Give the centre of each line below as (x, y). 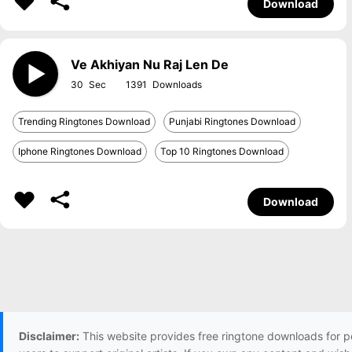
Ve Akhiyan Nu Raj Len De (150, 64)
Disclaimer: (49, 336)
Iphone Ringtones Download (80, 151)
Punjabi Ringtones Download (232, 121)
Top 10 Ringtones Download (222, 151)
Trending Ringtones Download (84, 121)
